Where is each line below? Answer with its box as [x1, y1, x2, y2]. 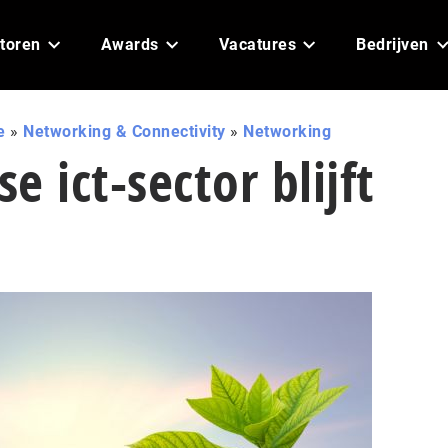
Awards [100, 35, 159, 54]
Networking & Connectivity [23, 122, 226, 141]
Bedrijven [356, 35, 429, 54]
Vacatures [218, 35, 296, 54]
